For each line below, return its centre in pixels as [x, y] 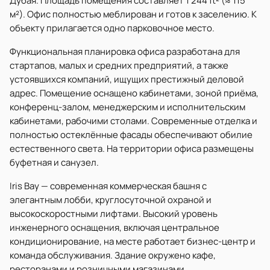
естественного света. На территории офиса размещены [132, 149]
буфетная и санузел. [54, 162]
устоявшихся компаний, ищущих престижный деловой [127, 79]
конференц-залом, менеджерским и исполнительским [127, 107]
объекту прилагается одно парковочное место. [112, 28]
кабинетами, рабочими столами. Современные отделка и [133, 121]
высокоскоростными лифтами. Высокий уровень [114, 214]
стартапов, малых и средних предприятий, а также [119, 65]
